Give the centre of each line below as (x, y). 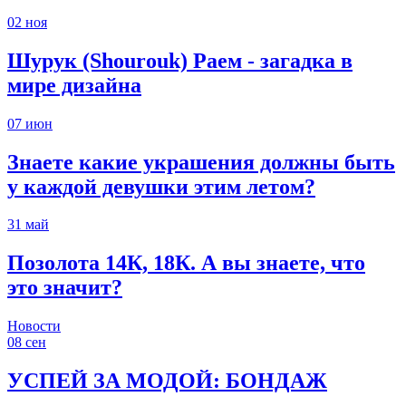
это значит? (65, 288)
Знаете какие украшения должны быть (201, 162)
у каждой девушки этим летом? (161, 186)
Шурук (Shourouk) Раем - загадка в (180, 60)
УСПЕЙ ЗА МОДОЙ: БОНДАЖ (167, 381)
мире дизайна (74, 85)
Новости (34, 326)
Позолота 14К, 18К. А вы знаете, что (186, 263)
